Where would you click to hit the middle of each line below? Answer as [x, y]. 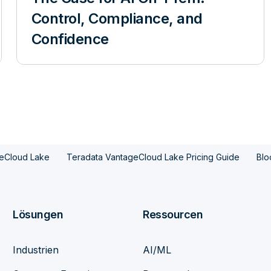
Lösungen [38, 214]
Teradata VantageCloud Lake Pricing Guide [153, 157]
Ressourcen [173, 214]
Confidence [70, 39]
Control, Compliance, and [117, 18]
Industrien [36, 250]
